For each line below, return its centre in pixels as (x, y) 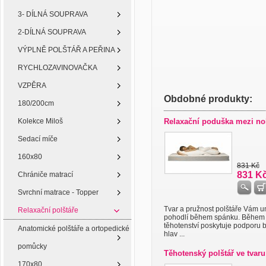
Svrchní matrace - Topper (58, 192)
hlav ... (174, 234)
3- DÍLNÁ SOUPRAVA (53, 14)
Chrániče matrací (45, 175)
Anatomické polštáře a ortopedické (74, 229)
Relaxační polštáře (48, 210)
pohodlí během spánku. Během (214, 217)
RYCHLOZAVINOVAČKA (58, 68)
